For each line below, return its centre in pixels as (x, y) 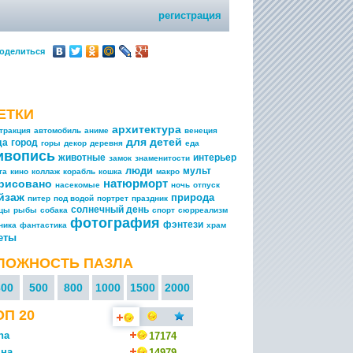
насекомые (78, 185)
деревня (106, 143)
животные (82, 158)
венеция (201, 130)
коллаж (46, 171)
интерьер (215, 158)
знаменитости (162, 158)
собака (54, 210)
